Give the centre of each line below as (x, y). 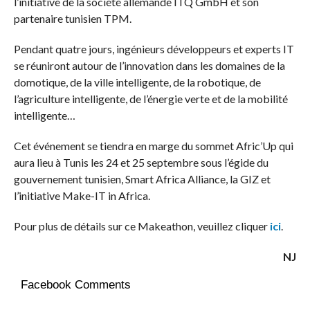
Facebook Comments (75, 285)
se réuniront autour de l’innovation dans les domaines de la (149, 66)
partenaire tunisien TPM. (72, 19)
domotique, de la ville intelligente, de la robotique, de (137, 82)
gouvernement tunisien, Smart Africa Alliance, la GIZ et (142, 179)
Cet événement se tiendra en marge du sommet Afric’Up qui (153, 146)
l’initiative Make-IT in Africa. (82, 196)
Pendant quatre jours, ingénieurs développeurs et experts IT (154, 49)
